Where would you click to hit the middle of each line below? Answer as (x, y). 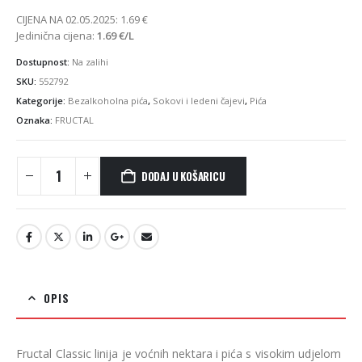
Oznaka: (36, 120)
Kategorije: (42, 101)
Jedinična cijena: (57, 35)
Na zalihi (90, 62)
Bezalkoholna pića (108, 101)
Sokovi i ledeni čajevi (199, 101)
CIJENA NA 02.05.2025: (68, 19)
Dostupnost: (44, 62)
